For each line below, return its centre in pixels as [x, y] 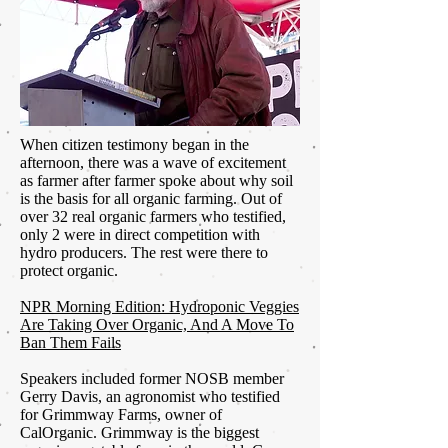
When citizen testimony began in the [134, 145]
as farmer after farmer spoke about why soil [156, 181]
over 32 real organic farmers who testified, [153, 217]
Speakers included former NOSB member [152, 379]
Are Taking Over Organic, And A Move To [157, 325]
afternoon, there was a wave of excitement [153, 163]
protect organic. [69, 271]
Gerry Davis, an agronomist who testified [150, 397]
